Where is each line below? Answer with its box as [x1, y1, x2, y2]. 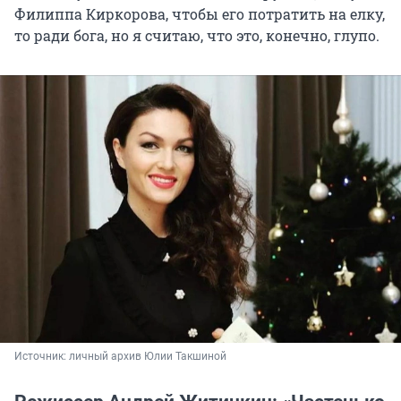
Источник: [14, 349, 69, 363]
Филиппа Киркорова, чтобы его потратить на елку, [14, 4, 385, 24]
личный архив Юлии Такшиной [69, 349, 226, 363]
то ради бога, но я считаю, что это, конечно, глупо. [14, 26, 380, 46]
